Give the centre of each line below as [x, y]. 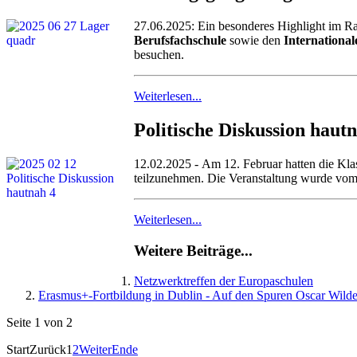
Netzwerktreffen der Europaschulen [224, 281]
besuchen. [161, 55]
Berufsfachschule [180, 41]
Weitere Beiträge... [193, 250]
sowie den [255, 41]
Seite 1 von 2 [39, 323]
